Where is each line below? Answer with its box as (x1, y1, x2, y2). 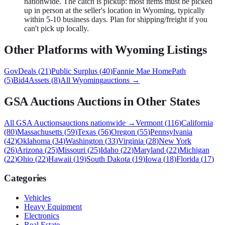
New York (159, 136, 191, 145)
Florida (176, 154, 199, 163)
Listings (164, 43, 207, 56)
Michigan (179, 145, 209, 154)
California (181, 118, 213, 127)
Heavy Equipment (24, 202, 82, 211)
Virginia (118, 136, 144, 145)
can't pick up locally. (24, 24, 89, 33)
